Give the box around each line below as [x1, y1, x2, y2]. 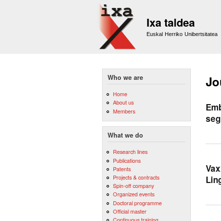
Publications [112, 156, 141, 164]
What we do [108, 131, 143, 140]
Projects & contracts [112, 173, 159, 182]
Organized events [112, 190, 154, 198]
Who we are [108, 73, 143, 82]
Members [112, 107, 135, 115]
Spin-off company [112, 182, 154, 190]
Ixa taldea [147, 14, 195, 30]
